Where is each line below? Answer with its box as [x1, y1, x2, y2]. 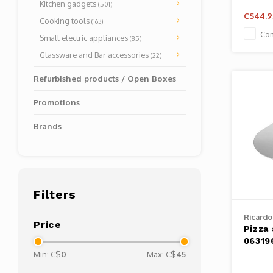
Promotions [34, 97, 80, 107]
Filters [34, 188, 76, 202]
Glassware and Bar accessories [40, 50, 151, 60]
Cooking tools [40, 16, 91, 26]
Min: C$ [34, 249, 61, 259]
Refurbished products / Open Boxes [34, 73, 176, 83]
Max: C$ [147, 249, 176, 259]
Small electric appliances [40, 33, 130, 43]
